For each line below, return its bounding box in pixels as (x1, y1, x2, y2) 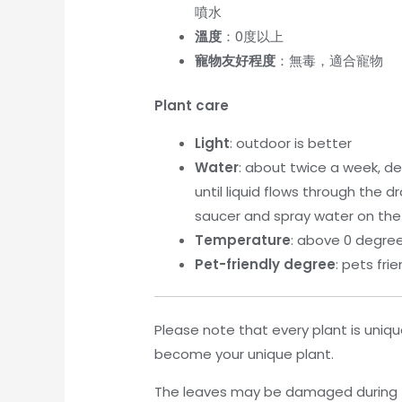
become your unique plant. (154, 344, 335, 363)
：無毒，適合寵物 (275, 51, 384, 71)
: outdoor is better (230, 133, 353, 153)
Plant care (154, 95, 230, 115)
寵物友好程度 (195, 51, 276, 71)
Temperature (195, 230, 292, 249)
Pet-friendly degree (195, 254, 336, 274)
